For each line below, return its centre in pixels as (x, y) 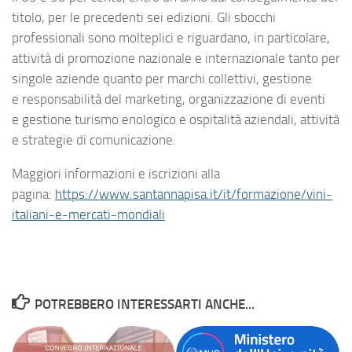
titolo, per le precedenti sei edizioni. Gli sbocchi (144, 18)
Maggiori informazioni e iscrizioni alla (116, 174)
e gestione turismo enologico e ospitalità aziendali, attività (176, 120)
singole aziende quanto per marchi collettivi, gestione (162, 79)
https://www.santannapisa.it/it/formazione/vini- (194, 194)
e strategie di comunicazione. (94, 140)
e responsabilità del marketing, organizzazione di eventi (169, 99)
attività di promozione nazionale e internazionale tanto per (176, 59)
